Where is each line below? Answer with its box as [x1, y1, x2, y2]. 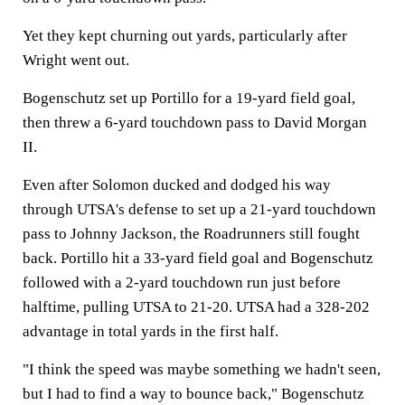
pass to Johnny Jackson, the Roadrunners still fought [23, 225, 360, 242]
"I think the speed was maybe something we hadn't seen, [23, 361, 381, 378]
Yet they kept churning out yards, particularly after [23, 27, 347, 44]
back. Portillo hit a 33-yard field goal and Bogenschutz [23, 250, 373, 267]
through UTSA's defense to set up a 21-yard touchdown [23, 201, 376, 218]
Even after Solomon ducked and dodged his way [23, 176, 331, 193]
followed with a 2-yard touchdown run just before [23, 274, 341, 291]
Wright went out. [23, 52, 129, 69]
